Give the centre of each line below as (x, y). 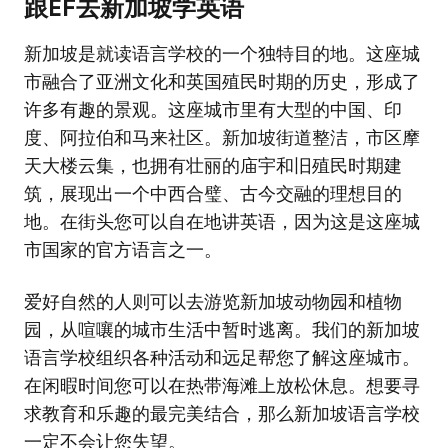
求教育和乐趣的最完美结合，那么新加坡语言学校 (222, 414)
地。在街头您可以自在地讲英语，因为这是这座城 (222, 222)
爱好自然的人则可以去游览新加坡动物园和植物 (213, 302)
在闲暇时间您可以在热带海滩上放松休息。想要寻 (222, 386)
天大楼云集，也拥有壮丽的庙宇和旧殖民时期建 (213, 166)
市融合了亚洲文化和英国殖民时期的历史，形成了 (222, 82)
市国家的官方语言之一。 (123, 250)
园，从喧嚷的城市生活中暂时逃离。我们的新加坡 (222, 330)
